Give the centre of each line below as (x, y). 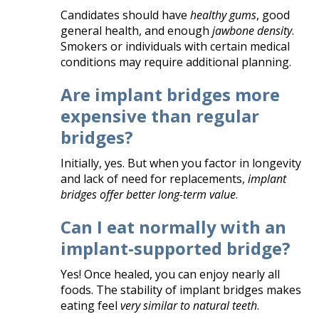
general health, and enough (137, 30)
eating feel (91, 305)
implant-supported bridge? (176, 248)
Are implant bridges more (171, 94)
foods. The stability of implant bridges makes (181, 289)
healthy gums (224, 15)
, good (273, 15)
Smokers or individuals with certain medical (176, 46)
